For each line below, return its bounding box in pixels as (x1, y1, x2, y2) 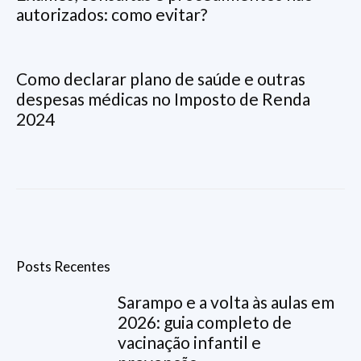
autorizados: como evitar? (16, 4, 207, 25)
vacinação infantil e (118, 332, 262, 353)
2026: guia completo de (118, 312, 293, 333)
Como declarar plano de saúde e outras (16, 68, 305, 89)
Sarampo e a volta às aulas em (118, 292, 335, 313)
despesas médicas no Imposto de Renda (16, 89, 310, 110)
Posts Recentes (16, 258, 110, 276)
